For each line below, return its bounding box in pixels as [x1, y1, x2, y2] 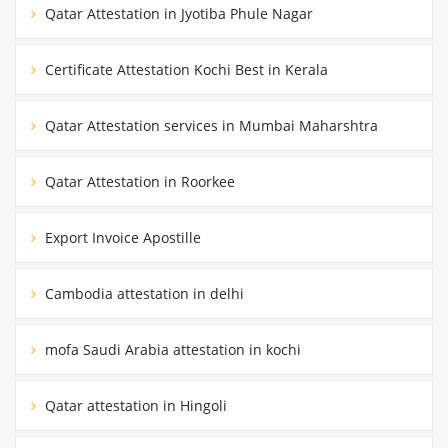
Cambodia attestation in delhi [41, 283, 244, 303]
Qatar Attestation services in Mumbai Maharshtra [41, 115, 378, 135]
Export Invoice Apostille [41, 227, 201, 247]
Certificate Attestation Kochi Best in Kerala [41, 59, 328, 79]
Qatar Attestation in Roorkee [41, 171, 235, 191]
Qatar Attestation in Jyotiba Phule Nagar [41, 3, 313, 23]
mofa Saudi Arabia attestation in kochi [41, 339, 301, 359]
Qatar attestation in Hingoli [41, 395, 227, 415]
